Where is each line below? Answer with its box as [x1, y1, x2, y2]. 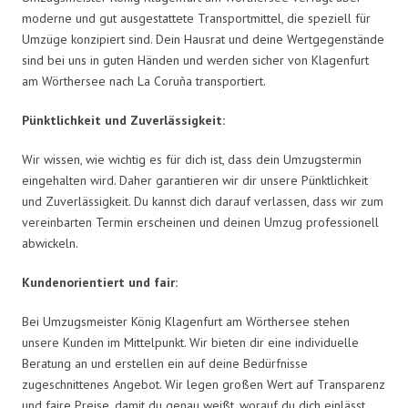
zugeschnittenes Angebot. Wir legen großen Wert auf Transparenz [22, 375, 385, 393]
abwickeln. [22, 234, 78, 251]
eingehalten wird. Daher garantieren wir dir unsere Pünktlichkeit [22, 171, 368, 189]
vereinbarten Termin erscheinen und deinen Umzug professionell [22, 213, 379, 230]
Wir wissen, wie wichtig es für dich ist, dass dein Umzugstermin [22, 150, 362, 168]
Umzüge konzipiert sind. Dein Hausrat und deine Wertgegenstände [22, 30, 384, 47]
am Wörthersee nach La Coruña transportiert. [22, 72, 266, 89]
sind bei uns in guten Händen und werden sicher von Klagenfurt [22, 51, 369, 68]
